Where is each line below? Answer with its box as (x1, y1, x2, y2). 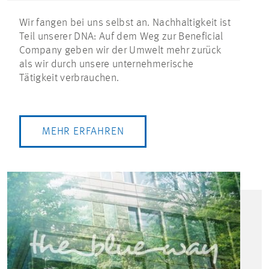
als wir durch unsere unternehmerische (19, 58, 194, 70)
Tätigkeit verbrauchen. (19, 72, 119, 83)
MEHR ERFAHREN (42, 125, 124, 137)
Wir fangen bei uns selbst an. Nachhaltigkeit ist (19, 17, 231, 28)
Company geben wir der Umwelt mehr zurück (19, 44, 222, 56)
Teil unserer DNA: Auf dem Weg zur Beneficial (19, 31, 223, 42)
